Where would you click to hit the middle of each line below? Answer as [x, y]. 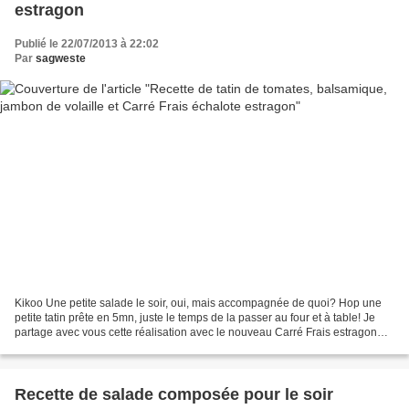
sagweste [61, 59]
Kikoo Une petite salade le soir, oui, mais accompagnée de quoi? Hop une [198, 303]
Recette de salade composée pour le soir [174, 394]
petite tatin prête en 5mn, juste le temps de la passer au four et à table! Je [195, 317]
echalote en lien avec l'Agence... [94, 346]
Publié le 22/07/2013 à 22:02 [87, 44]
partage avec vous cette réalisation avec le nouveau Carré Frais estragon [196, 332]
